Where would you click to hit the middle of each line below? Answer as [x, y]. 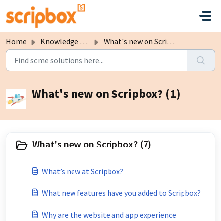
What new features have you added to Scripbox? [121, 193]
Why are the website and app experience [109, 215]
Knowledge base [60, 41]
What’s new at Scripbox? [83, 171]
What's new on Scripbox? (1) [106, 93]
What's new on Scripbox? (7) [92, 144]
